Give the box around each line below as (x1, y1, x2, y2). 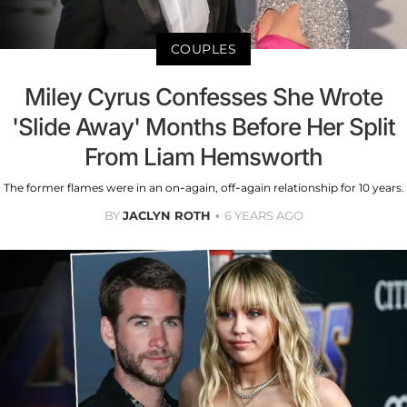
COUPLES (170, 40, 237, 57)
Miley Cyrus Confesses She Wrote (25, 82, 382, 111)
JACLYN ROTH (122, 207, 211, 223)
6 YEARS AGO (223, 207, 303, 223)
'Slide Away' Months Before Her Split (12, 112, 395, 141)
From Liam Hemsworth (84, 142, 323, 171)
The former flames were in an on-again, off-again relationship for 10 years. (3, 180, 404, 194)
